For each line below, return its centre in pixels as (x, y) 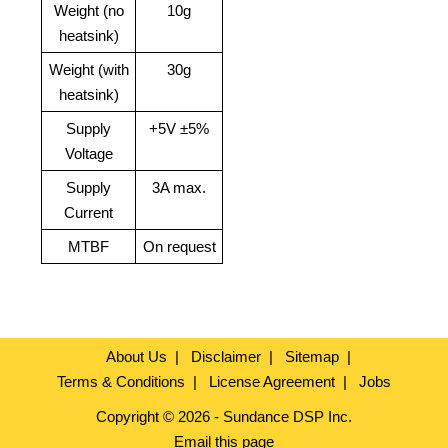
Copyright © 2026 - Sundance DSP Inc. (224, 417)
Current (89, 213)
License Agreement (272, 382)
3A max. (179, 188)
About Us (136, 357)
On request (179, 247)
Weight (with (88, 70)
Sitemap (311, 357)
